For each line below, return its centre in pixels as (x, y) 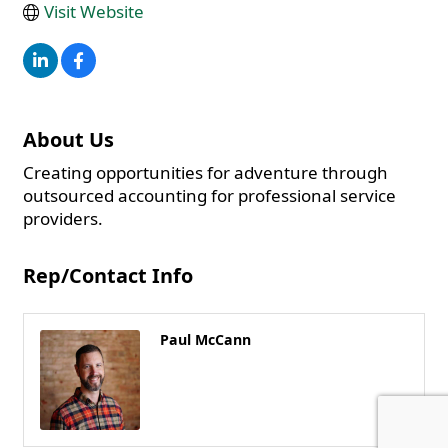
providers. (63, 219)
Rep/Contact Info (108, 276)
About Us (68, 140)
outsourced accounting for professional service (209, 196)
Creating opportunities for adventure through (205, 173)
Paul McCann (205, 340)
